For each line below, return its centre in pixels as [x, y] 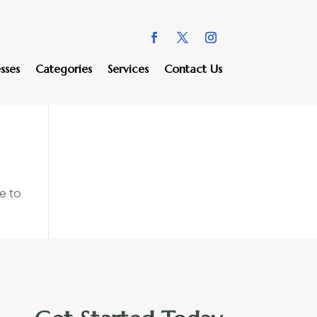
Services [128, 68]
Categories [63, 68]
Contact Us [193, 68]
